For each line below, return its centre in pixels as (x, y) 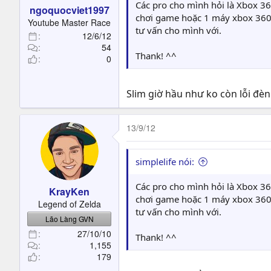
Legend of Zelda (69, 204)
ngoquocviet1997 (69, 10)
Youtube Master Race (69, 22)
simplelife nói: (165, 162)
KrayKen (69, 191)
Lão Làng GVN (69, 219)
